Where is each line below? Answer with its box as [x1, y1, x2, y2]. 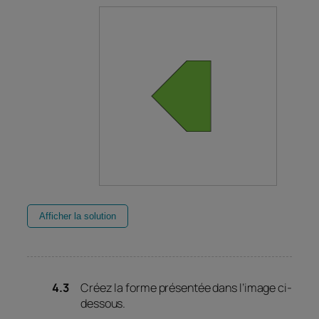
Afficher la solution [39, 211, 116, 222]
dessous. [80, 296, 126, 312]
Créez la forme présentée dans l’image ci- [80, 280, 292, 296]
